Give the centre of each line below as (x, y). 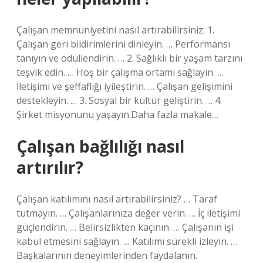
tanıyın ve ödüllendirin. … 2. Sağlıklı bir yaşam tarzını (129, 58)
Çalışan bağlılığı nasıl (100, 146)
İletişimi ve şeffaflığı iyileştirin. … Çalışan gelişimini (124, 86)
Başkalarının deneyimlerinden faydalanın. (107, 255)
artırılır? (50, 167)
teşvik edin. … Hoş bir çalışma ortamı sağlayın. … (120, 72)
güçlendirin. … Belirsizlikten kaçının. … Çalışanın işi (125, 227)
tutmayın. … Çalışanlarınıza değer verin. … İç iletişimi (128, 213)
